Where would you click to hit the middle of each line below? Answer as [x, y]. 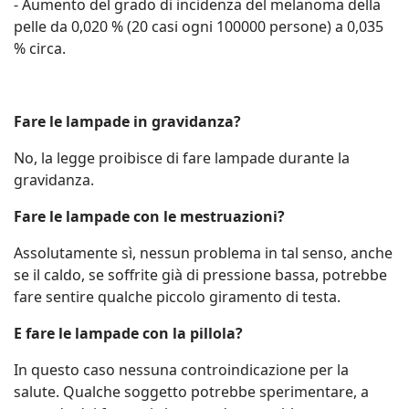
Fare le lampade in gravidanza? [127, 121]
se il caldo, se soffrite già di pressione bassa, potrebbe [200, 275]
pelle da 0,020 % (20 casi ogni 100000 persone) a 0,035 [199, 26]
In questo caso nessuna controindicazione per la [181, 370]
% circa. [40, 48]
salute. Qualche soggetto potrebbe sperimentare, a [191, 392]
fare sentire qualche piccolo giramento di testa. [177, 297]
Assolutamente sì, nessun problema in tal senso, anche [203, 253]
